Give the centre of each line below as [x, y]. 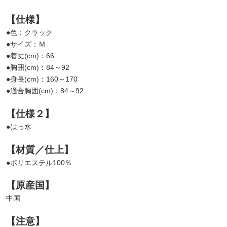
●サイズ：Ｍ [26, 44]
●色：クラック [29, 33]
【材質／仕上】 [40, 149]
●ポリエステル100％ [39, 162]
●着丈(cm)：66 [30, 56]
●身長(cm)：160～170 [42, 79]
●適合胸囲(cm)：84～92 [45, 91]
